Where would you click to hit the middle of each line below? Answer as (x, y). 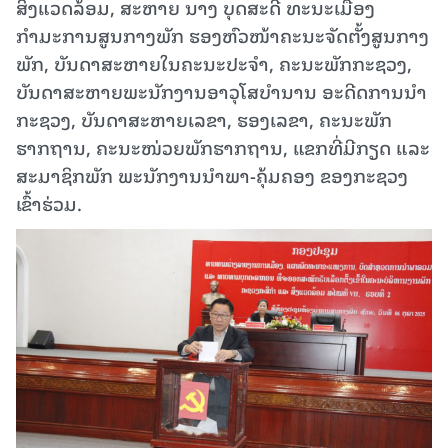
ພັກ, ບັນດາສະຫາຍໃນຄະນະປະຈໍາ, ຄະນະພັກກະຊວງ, (214, 63)
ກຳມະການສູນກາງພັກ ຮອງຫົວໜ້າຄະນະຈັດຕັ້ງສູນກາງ (222, 35)
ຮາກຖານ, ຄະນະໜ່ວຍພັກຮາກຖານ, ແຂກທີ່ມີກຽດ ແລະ (223, 147)
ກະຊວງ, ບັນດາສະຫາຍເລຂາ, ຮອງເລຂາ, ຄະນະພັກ (204, 119)
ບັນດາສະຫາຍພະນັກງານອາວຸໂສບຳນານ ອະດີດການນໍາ (221, 91)
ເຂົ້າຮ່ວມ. (49, 203)
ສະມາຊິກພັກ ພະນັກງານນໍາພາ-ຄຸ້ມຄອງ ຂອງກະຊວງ (212, 175)
